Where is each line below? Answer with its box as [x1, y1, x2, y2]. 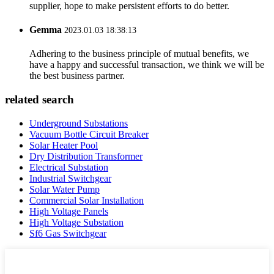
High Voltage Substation [29, 217, 124, 228]
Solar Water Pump [29, 183, 100, 194]
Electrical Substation [29, 161, 108, 172]
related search [5, 93, 74, 106]
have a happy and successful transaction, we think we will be [29, 59, 264, 70]
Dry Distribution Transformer [29, 150, 143, 161]
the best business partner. [29, 70, 125, 81]
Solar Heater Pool [29, 139, 98, 150]
